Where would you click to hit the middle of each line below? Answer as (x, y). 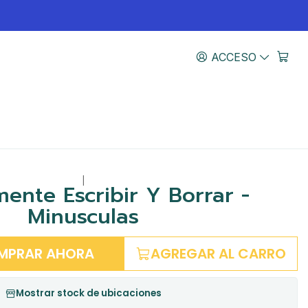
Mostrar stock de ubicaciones (89, 294)
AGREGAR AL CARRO (219, 254)
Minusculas (84, 217)
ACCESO (233, 57)
